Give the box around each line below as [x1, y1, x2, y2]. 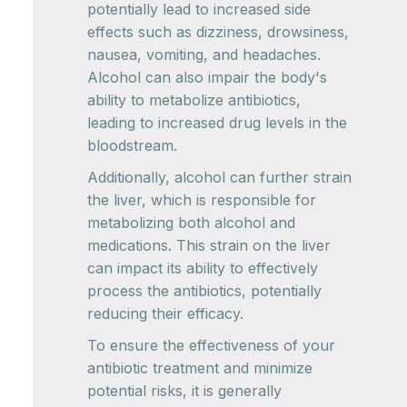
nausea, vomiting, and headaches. [87, 45, 321, 65]
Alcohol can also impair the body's [87, 68, 327, 87]
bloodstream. [87, 136, 177, 155]
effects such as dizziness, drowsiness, [87, 23, 349, 42]
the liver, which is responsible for [87, 191, 316, 210]
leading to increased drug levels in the [87, 114, 347, 133]
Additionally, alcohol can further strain [87, 168, 352, 187]
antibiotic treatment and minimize [87, 359, 313, 378]
